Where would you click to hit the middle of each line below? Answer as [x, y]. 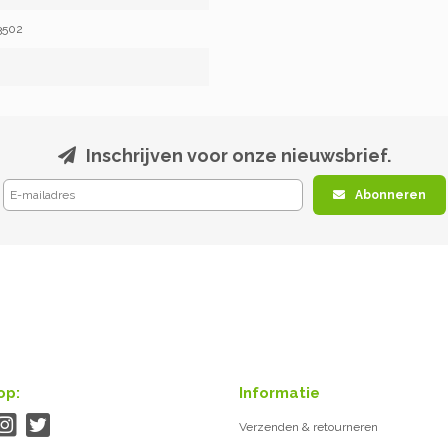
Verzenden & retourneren [308, 427]
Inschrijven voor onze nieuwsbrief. [238, 155]
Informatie [279, 393]
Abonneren [390, 195]
